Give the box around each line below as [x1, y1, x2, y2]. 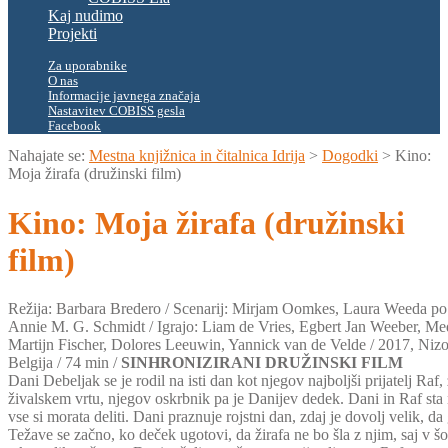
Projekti [48, 25, 97, 43]
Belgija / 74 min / [8, 354, 121, 372]
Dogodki [322, 147, 378, 165]
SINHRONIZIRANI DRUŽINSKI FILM [121, 354, 407, 372]
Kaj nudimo [48, 7, 123, 25]
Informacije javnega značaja [48, 89, 200, 104]
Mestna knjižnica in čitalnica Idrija [89, 147, 305, 165]
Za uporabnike [48, 59, 127, 74]
